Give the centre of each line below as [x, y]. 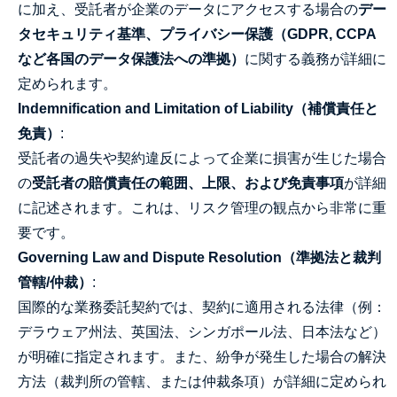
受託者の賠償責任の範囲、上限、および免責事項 [188, 183]
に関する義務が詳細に [315, 59]
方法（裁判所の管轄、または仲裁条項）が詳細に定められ [202, 381]
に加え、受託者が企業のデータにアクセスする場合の [188, 9]
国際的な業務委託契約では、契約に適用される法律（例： [202, 307]
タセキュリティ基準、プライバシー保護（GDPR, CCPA [197, 34]
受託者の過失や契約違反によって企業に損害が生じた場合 [202, 158]
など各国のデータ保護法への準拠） [131, 59]
